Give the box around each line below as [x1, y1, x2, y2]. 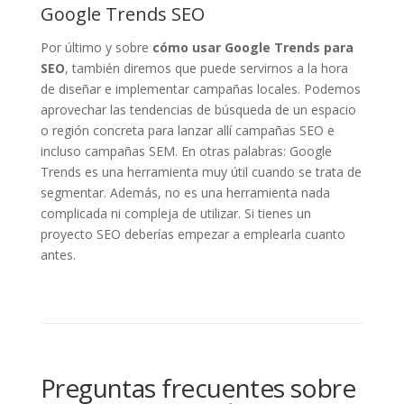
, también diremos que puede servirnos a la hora [64, 59, 348, 77]
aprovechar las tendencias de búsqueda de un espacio [40, 100, 356, 118]
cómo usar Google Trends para [151, 38, 353, 56]
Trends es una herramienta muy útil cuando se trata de [40, 162, 362, 180]
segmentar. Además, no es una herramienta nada [40, 183, 330, 201]
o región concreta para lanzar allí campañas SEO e [40, 121, 335, 139]
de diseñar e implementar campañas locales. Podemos [40, 79, 361, 97]
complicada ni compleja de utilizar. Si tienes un [40, 204, 311, 222]
